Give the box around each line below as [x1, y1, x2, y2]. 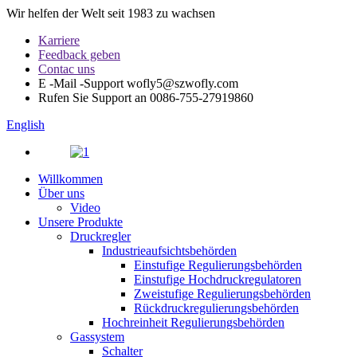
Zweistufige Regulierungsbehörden [134, 287, 311, 300]
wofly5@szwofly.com [127, 76, 238, 90]
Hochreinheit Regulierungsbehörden [102, 316, 284, 329]
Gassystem [70, 330, 124, 343]
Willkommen [38, 172, 103, 186]
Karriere [38, 33, 80, 47]
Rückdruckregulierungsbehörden [134, 301, 299, 315]
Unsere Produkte [38, 215, 123, 229]
